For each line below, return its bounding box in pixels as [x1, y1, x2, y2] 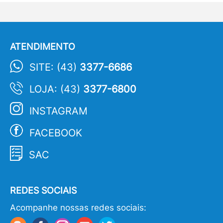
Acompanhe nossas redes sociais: [10, 203, 146, 213]
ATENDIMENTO [10, 41, 75, 52]
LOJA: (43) [29, 83, 80, 95]
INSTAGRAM [29, 105, 88, 117]
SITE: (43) [29, 61, 77, 73]
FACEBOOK [29, 127, 82, 139]
